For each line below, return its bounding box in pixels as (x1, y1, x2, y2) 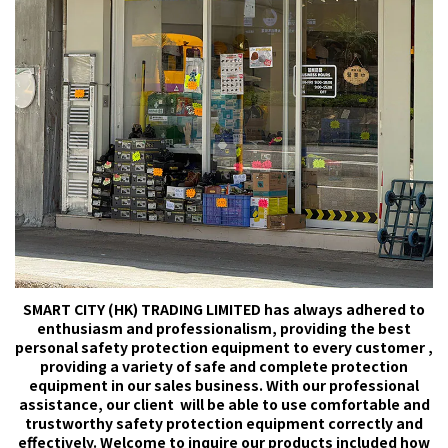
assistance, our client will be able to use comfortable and (18, 394, 430, 415)
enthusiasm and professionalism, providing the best (37, 318, 411, 339)
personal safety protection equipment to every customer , (15, 337, 433, 358)
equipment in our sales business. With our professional (29, 375, 419, 396)
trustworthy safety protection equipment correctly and (25, 413, 423, 434)
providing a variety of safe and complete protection (40, 356, 408, 377)
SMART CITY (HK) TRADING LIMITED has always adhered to (23, 299, 425, 320)
